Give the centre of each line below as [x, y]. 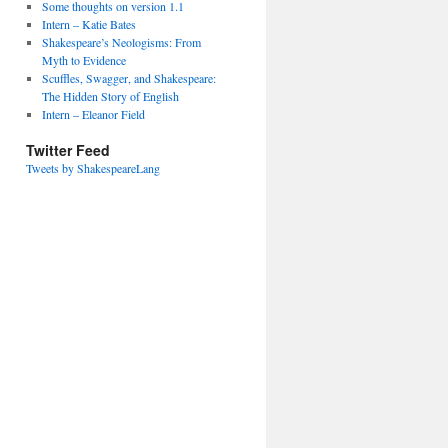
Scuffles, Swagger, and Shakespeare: [128, 78]
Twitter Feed [68, 150]
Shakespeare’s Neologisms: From [121, 42]
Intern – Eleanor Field [93, 114]
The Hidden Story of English [110, 96]
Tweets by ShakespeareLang [93, 168]
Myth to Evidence [83, 60]
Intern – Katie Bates [88, 24]
